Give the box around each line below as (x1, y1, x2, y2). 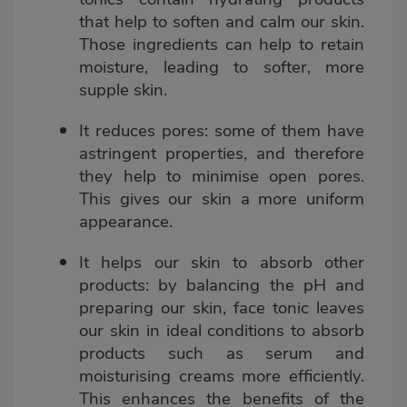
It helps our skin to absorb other (79, 251, 364, 275)
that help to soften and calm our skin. (79, 10, 364, 35)
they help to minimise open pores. (79, 164, 364, 189)
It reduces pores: (79, 119, 208, 144)
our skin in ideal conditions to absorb (79, 319, 364, 343)
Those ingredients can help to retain (79, 33, 364, 57)
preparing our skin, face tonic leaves (79, 296, 364, 321)
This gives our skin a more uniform (79, 187, 364, 212)
